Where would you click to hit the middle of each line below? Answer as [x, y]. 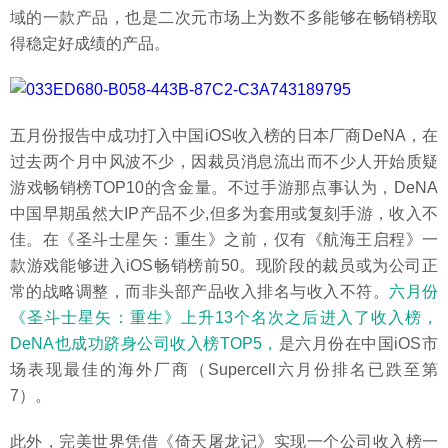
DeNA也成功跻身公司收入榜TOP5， [144, 343]
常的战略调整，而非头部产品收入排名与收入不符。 [200, 291]
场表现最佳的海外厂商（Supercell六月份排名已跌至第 [224, 369]
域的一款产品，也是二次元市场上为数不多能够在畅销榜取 [224, 17]
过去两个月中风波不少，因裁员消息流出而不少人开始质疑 [224, 161]
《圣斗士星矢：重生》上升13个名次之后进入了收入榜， [224, 317]
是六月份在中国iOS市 [358, 343]
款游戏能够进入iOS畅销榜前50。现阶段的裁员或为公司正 [224, 265]
